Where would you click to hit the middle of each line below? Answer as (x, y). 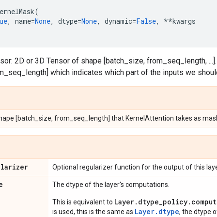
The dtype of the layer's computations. (111, 185)
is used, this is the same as (93, 212)
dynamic (118, 21)
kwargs (184, 21)
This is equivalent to (83, 202)
